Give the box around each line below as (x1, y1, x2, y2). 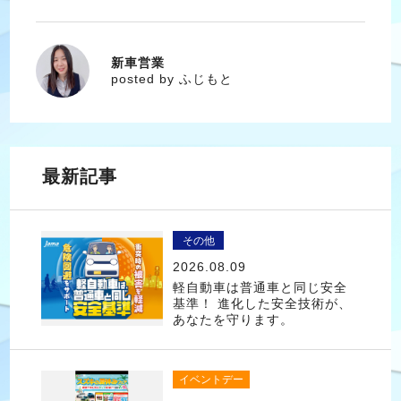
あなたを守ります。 (172, 312, 294, 328)
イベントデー (178, 373, 243, 387)
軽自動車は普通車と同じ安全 (172, 280, 347, 295)
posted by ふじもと (110, 71, 233, 86)
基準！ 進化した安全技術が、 (172, 296, 352, 311)
